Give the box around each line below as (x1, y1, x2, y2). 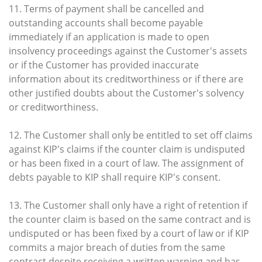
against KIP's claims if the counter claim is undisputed (9, 142, 245, 156)
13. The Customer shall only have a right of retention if (9, 198, 247, 212)
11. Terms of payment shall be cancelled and (9, 2, 204, 15)
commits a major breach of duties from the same (9, 240, 225, 254)
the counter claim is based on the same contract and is (9, 212, 251, 226)
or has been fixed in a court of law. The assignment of (9, 156, 243, 170)
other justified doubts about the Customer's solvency (9, 86, 244, 99)
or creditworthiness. (9, 100, 98, 113)
